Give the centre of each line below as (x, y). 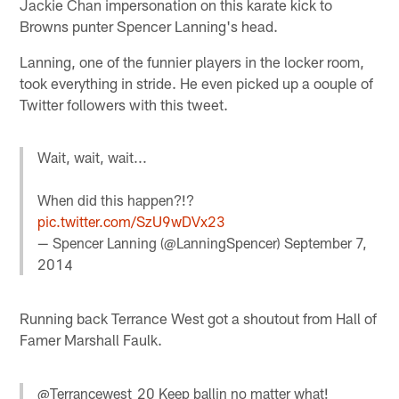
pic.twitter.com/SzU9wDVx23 (132, 222)
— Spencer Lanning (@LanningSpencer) (161, 243)
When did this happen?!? (116, 200)
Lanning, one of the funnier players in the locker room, (192, 61)
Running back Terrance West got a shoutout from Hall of (199, 318)
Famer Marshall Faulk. (91, 340)
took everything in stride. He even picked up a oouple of (197, 82)
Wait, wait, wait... (93, 158)
